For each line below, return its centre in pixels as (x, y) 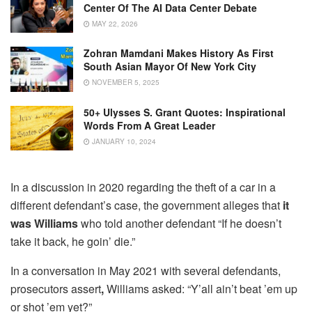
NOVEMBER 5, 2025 (125, 83)
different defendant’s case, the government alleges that (147, 205)
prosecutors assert (56, 289)
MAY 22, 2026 (114, 24)
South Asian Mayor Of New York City (170, 67)
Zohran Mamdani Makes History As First (179, 53)
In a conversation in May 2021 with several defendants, (146, 271)
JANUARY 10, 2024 (123, 141)
